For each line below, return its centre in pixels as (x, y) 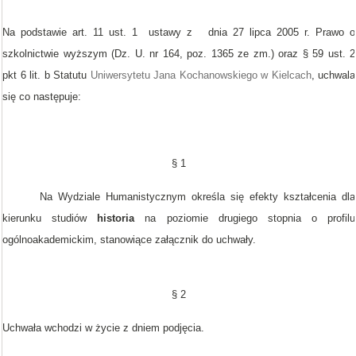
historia (121, 218)
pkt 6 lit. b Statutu (46, 75)
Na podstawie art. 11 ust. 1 (70, 32)
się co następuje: (42, 97)
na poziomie (176, 218)
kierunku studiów (50, 218)
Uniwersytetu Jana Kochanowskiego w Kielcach (201, 75)
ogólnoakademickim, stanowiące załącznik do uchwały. (129, 240)
